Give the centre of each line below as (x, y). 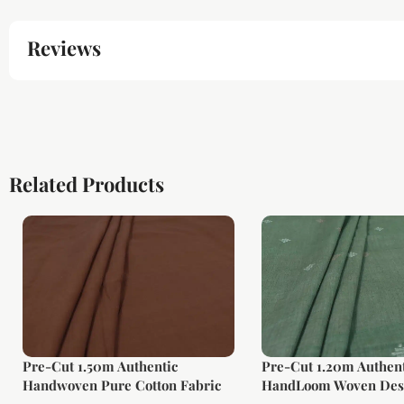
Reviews (64, 48)
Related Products (87, 184)
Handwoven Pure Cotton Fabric (122, 385)
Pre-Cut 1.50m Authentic (100, 366)
